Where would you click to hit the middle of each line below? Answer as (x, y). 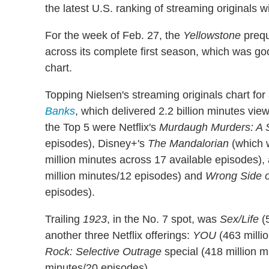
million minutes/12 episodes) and (125, 176)
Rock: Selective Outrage (103, 252)
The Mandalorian (188, 144)
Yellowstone (212, 36)
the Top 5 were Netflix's (102, 128)
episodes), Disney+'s (96, 144)
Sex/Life (239, 219)
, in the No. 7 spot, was (163, 219)
